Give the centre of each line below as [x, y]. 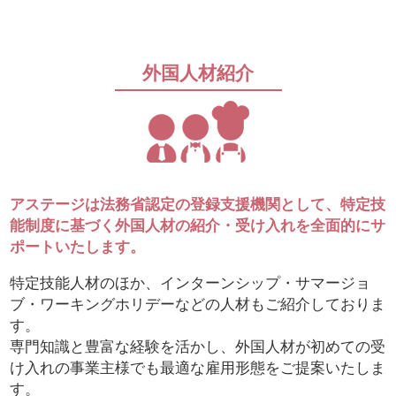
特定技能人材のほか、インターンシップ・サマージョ [190, 283]
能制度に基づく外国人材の [100, 226]
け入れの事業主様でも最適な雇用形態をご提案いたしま [198, 368]
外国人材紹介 [198, 73]
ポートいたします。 [78, 247]
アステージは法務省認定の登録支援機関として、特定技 [198, 205]
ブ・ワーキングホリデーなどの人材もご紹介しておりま [198, 304]
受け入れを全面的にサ [311, 226]
